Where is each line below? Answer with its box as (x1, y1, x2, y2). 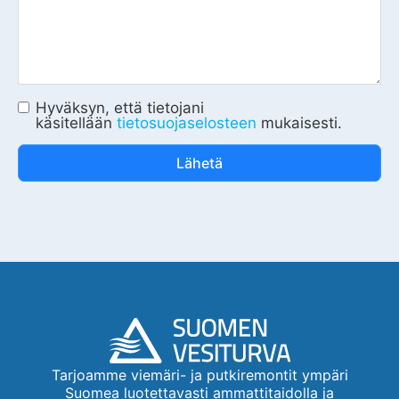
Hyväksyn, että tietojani (36, 98, 204, 117)
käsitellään (36, 113, 117, 132)
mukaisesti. (256, 113, 342, 132)
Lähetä (176, 153, 223, 172)
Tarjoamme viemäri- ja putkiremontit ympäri (51, 365, 348, 384)
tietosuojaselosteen (117, 113, 256, 132)
